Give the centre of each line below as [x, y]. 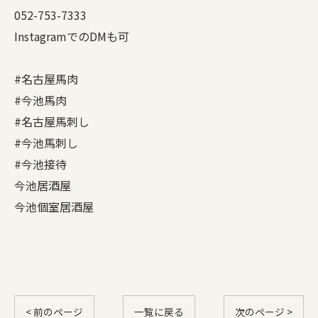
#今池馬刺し [46, 142]
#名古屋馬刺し [52, 121]
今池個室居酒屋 [54, 206]
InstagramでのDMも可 [72, 36]
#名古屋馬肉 [46, 78]
